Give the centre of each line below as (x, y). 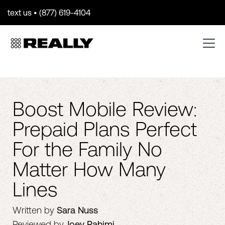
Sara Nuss (77, 210)
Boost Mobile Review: (105, 109)
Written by (33, 210)
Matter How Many (89, 169)
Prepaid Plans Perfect (105, 129)
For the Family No (87, 149)
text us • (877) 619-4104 (49, 13)
